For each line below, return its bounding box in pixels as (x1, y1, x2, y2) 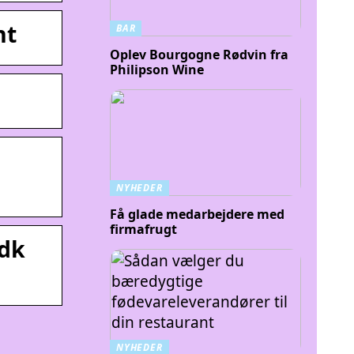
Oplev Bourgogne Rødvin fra (110, 45, 288, 63)
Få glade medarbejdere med (110, 205, 284, 223)
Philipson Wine (110, 60, 204, 78)
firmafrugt (110, 220, 177, 238)
